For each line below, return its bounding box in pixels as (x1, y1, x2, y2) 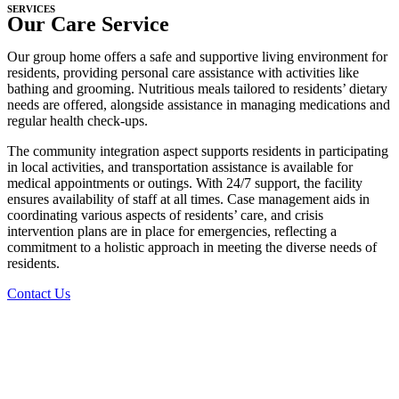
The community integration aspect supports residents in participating (7, 143, 388, 159)
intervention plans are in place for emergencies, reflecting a (7, 224, 337, 240)
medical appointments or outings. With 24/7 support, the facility (7, 175, 362, 191)
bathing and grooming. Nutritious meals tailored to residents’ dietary (7, 81, 387, 97)
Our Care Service (7, 12, 169, 37)
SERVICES (7, 4, 55, 15)
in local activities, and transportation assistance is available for (7, 159, 353, 175)
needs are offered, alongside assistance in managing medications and (7, 97, 390, 113)
